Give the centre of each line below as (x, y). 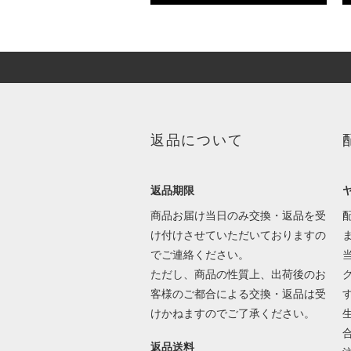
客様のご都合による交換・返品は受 (238, 293)
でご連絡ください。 (199, 254)
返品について (197, 140)
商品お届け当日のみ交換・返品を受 (238, 215)
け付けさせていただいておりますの (238, 235)
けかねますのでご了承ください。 (234, 313)
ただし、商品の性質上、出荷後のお (238, 274)
